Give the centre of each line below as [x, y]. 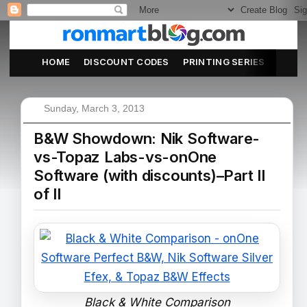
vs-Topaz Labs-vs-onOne [125, 157]
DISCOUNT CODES [126, 62]
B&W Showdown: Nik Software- [147, 138]
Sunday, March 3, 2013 [94, 108]
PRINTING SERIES [224, 62]
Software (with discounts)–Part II [149, 175]
